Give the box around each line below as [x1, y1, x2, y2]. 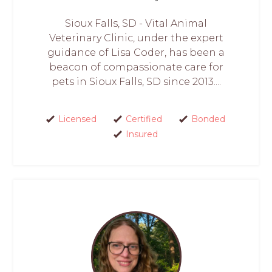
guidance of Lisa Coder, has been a [47, 46, 225, 58]
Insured [126, 128, 158, 140]
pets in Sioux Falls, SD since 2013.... [51, 75, 221, 87]
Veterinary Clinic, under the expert [49, 32, 223, 44]
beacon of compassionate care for [49, 61, 223, 73]
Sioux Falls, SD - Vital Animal [65, 17, 207, 29]
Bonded [191, 113, 225, 124]
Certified [126, 113, 162, 124]
